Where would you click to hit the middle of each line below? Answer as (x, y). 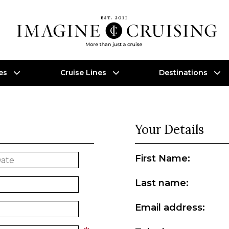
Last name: (162, 183)
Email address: (170, 208)
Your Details (169, 130)
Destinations (184, 73)
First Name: (163, 158)
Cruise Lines (84, 73)
